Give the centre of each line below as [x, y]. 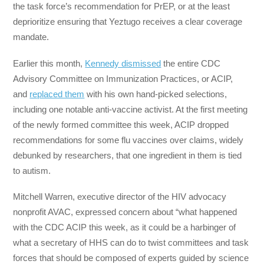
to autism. [33, 170]
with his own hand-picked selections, [156, 94]
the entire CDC [191, 63]
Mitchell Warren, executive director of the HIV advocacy [120, 196]
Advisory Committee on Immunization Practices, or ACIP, [123, 78]
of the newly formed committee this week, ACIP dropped [121, 124]
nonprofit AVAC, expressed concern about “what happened [125, 212]
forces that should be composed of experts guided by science [131, 258]
